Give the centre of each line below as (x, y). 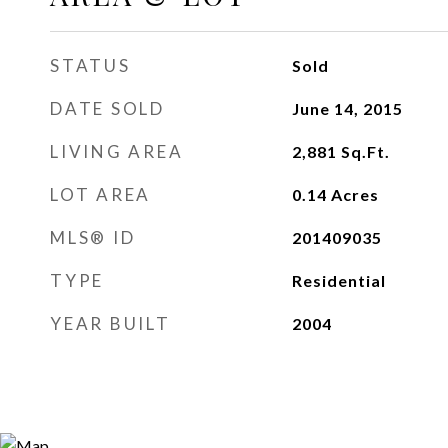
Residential (338, 280)
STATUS (90, 65)
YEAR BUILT (110, 323)
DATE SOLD (107, 108)
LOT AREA (100, 194)
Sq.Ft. (365, 151)
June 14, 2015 (347, 108)
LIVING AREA (117, 151)
